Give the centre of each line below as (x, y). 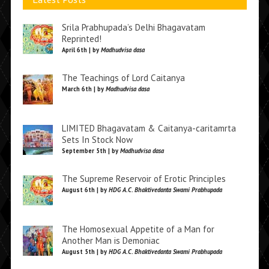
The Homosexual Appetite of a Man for (138, 229)
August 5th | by (85, 252)
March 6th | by (83, 89)
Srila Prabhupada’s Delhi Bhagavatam (133, 27)
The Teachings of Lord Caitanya (123, 78)
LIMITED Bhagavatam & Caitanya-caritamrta (149, 128)
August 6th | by (85, 190)
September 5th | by (91, 151)
